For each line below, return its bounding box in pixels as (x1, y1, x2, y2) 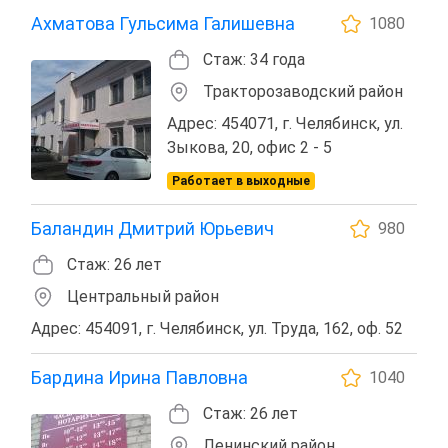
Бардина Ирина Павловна (31, 366, 248, 388)
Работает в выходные (171, 173, 310, 188)
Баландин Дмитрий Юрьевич (31, 217, 274, 239)
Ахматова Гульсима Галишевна (31, 12, 295, 34)
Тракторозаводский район (203, 81, 403, 101)
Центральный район (67, 286, 219, 306)
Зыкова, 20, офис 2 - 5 (167, 137, 332, 157)
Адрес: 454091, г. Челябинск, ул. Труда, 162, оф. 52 (31, 318, 403, 338)
